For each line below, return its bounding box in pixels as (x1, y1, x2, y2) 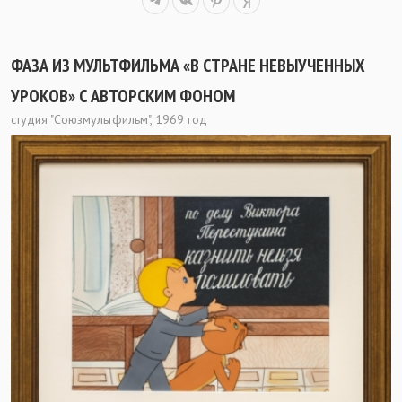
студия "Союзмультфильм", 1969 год (11, 111, 207, 128)
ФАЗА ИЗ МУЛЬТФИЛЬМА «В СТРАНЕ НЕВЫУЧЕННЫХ (11, 54, 365, 78)
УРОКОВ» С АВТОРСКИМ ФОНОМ (11, 84, 235, 109)
